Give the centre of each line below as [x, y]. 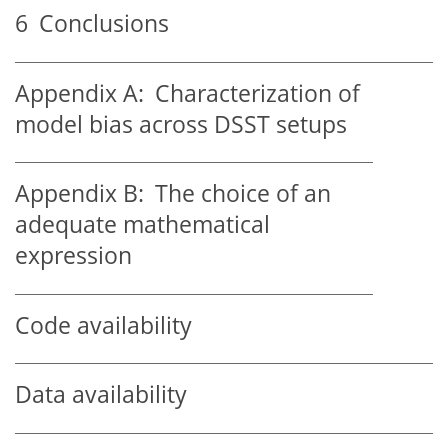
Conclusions [98, 24]
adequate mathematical [142, 225]
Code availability [103, 325]
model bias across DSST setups [181, 124]
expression [73, 256]
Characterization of [252, 93]
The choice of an [237, 194]
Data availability [101, 395]
